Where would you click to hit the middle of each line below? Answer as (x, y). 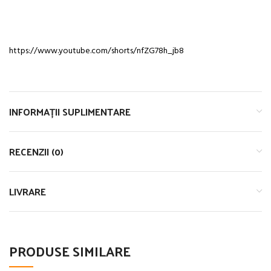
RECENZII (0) (36, 151)
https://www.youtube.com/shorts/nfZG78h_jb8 (96, 51)
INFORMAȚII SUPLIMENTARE (70, 111)
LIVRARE (28, 191)
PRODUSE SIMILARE (70, 251)
